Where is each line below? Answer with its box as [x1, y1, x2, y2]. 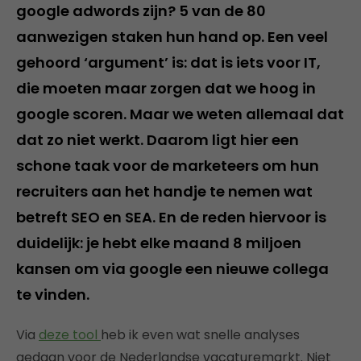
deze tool [39, 325, 101, 344]
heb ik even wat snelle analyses [101, 325, 300, 344]
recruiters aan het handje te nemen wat [16, 180, 313, 201]
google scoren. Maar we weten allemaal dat [16, 103, 344, 124]
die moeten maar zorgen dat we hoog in [16, 77, 316, 98]
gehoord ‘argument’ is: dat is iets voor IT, [16, 52, 321, 73]
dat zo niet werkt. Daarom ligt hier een [16, 129, 299, 150]
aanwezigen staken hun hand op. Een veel [16, 26, 328, 47]
